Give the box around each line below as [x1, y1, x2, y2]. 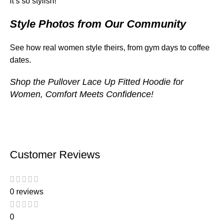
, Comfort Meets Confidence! [40, 89, 153, 100]
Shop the [10, 77, 48, 87]
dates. [10, 56, 31, 65]
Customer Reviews [10, 148, 100, 161]
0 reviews [10, 187, 43, 196]
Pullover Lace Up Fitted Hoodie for [48, 77, 184, 87]
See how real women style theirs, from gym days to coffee [10, 43, 210, 52]
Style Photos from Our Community [10, 18, 186, 31]
